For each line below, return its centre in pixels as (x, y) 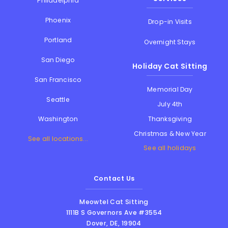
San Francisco (58, 79)
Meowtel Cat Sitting (114, 202)
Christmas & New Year (170, 133)
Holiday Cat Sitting (170, 66)
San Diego (58, 60)
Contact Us (114, 179)
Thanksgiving (170, 119)
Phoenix (58, 20)
